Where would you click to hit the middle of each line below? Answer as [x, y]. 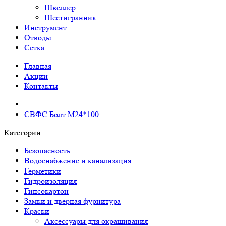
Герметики [43, 171]
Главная [38, 66]
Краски [37, 211]
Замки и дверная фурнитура [72, 201]
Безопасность [47, 151]
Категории [22, 132]
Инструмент [45, 27]
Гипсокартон [46, 191]
